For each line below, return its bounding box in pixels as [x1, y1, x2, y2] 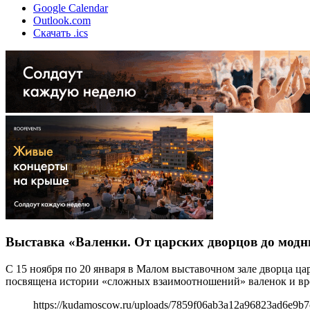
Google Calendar [33, 1, 108, 14]
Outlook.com [33, 14, 91, 26]
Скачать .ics [33, 26, 88, 39]
